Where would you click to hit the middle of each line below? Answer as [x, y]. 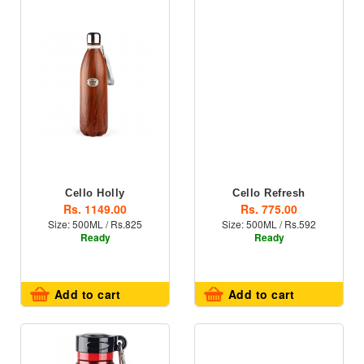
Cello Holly [95, 193]
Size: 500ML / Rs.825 [95, 224]
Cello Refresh [269, 193]
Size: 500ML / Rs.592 [269, 224]
